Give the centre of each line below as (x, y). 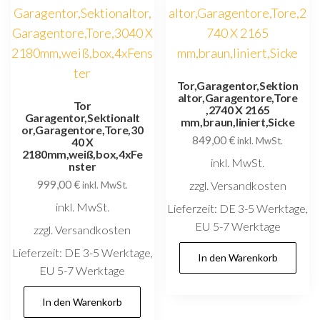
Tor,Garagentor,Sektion (237, 85)
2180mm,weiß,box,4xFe (82, 154)
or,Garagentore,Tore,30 (82, 129)
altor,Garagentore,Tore (237, 97)
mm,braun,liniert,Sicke (237, 121)
